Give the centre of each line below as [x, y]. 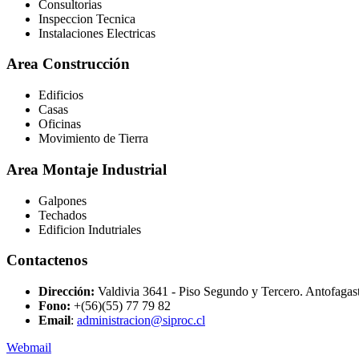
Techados [63, 215]
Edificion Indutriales [90, 229]
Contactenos [47, 260]
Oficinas [60, 124]
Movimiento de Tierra [93, 139]
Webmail [29, 347]
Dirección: [68, 291]
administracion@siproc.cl [141, 320]
